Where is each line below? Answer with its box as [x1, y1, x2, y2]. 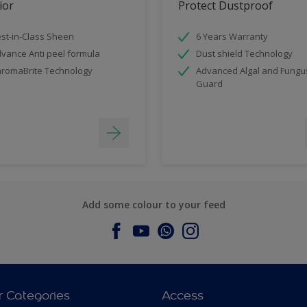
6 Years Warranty [196, 30, 268, 43]
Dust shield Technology [196, 47, 293, 60]
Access [162, 288, 204, 304]
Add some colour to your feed [82, 198, 225, 212]
